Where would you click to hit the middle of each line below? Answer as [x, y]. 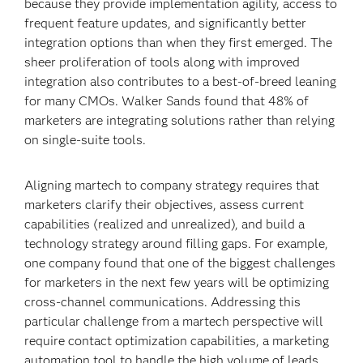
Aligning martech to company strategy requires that [172, 185]
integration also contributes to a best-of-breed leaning [181, 81]
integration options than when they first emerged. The [179, 43]
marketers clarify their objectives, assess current [164, 205]
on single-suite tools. [85, 140]
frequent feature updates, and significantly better [166, 23]
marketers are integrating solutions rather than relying [180, 120]
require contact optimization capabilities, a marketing [177, 341]
